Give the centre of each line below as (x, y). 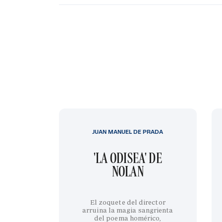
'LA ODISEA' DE (128, 158)
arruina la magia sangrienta (128, 210)
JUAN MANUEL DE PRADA (128, 132)
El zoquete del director (128, 202)
